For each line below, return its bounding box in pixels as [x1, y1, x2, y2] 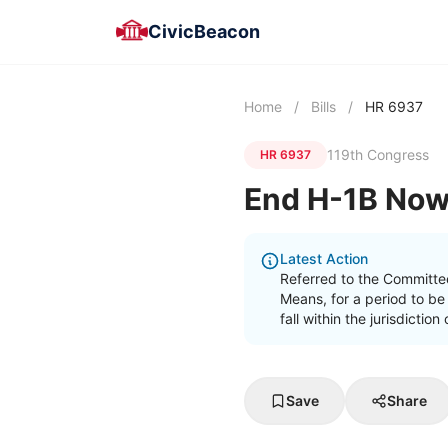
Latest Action [280, 250, 368, 267]
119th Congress [327, 146, 429, 163]
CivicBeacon [148, 21, 260, 42]
